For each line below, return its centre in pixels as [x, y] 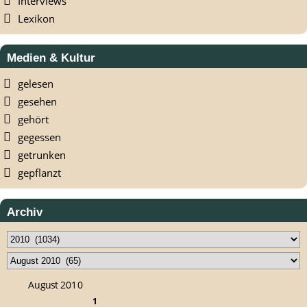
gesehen [37, 102]
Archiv [25, 212]
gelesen [36, 84]
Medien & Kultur [51, 58]
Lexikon [36, 19]
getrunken [42, 155]
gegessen [39, 137]
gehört [33, 120]
